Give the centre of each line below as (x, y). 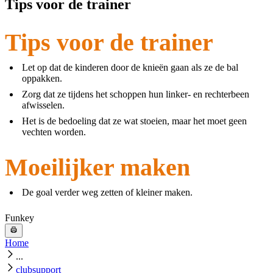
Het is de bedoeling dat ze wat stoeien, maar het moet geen (134, 121)
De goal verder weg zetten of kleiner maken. (107, 193)
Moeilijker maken (97, 168)
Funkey (19, 218)
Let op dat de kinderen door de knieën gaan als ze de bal (130, 68)
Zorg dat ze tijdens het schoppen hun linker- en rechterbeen (136, 94)
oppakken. (42, 79)
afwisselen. (43, 105)
